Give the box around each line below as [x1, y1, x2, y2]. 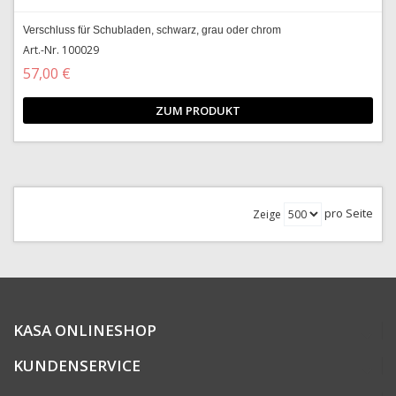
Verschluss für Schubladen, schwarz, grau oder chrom [23, 24, 281, 36]
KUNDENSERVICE [13, 355, 141, 376]
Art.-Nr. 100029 [23, 42, 99, 57]
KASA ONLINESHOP [13, 320, 156, 340]
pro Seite [324, 204, 373, 221]
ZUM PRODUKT [156, 103, 240, 118]
